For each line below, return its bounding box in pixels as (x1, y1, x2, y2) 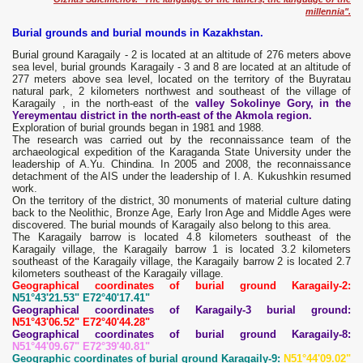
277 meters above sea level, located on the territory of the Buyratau (12, 73, 351, 86)
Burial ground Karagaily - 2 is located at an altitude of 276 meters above (12, 49, 351, 62)
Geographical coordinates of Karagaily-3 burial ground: (12, 304, 351, 317)
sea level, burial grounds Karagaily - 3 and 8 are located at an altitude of (12, 61, 351, 74)
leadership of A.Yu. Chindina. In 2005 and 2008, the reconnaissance (12, 158, 351, 171)
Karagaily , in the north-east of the (12, 97, 190, 110)
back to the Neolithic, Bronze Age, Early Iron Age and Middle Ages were (12, 207, 351, 220)
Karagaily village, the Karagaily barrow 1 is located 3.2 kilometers (12, 243, 351, 256)
